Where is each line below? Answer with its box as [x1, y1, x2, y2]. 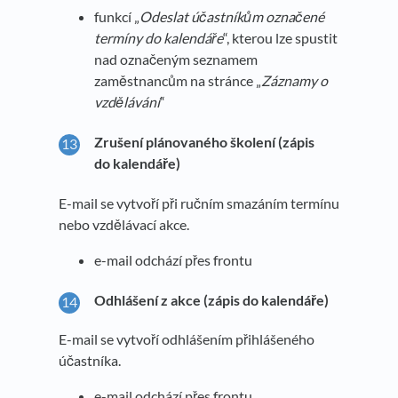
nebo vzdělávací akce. [59, 215, 189, 233]
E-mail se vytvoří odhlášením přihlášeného [59, 330, 314, 348]
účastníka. [59, 352, 121, 370]
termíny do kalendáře [94, 29, 223, 47]
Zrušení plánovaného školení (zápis [94, 132, 314, 150]
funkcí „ [94, 8, 139, 26]
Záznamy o [261, 72, 328, 90]
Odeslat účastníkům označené [139, 8, 324, 26]
